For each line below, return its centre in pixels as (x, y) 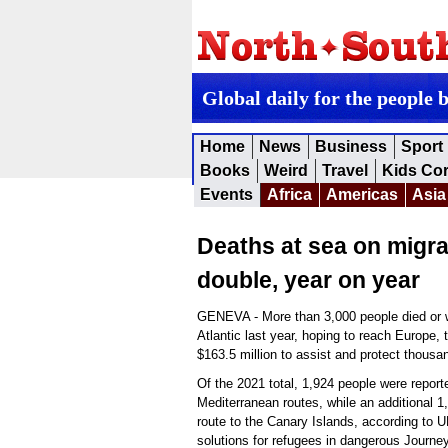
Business (351, 146)
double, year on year (308, 280)
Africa (289, 194)
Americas (362, 194)
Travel (345, 170)
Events (226, 194)
